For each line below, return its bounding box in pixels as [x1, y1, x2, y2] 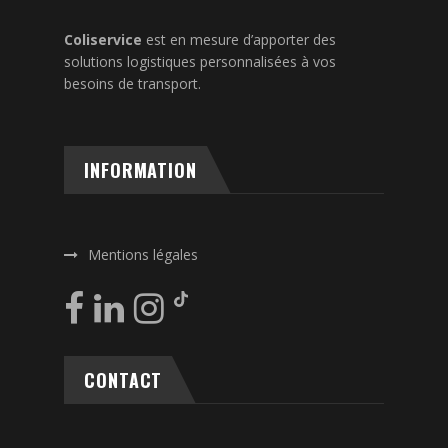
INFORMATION [84, 156, 197, 183]
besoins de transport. [64, 73, 201, 93]
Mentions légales [88, 244, 198, 264]
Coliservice [64, 29, 142, 49]
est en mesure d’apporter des [142, 29, 336, 49]
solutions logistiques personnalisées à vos [64, 51, 336, 71]
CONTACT [84, 366, 163, 393]
